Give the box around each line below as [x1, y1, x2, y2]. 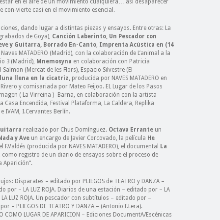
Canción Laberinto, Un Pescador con [52, 33, 157, 40]
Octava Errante [109, 126, 153, 133]
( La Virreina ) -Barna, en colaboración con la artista [19, 91, 157, 98]
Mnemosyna [35, 58, 73, 65]
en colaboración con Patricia [73, 58, 150, 65]
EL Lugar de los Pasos [106, 83, 163, 90]
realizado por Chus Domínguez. [22, 126, 109, 133]
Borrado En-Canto [43, 41, 96, 48]
